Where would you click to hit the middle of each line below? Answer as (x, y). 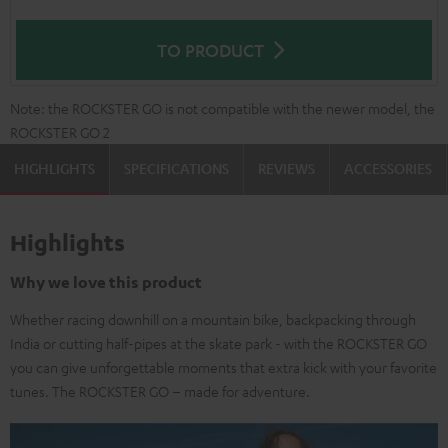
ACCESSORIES (388, 168)
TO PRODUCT (210, 50)
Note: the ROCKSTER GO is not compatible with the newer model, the (222, 108)
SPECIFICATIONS (176, 168)
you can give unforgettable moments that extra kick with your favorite (223, 367)
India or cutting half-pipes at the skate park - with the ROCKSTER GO (218, 343)
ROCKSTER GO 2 (60, 132)
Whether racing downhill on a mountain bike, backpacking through (213, 319)
